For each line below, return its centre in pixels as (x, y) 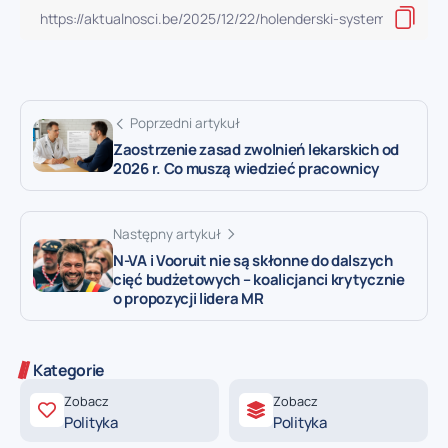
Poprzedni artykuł (185, 122)
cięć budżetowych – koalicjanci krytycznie (259, 279)
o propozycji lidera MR (188, 298)
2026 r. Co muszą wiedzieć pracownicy (246, 168)
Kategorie (69, 369)
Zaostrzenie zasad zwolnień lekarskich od (256, 149)
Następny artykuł (167, 233)
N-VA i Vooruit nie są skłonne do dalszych (253, 260)
